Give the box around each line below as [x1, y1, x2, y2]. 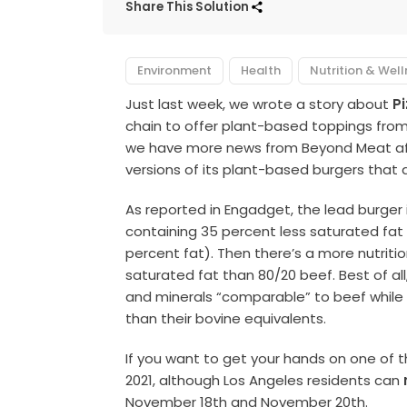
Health [241, 61, 282, 79]
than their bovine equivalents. [125, 308, 327, 328]
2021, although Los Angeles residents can [125, 370, 404, 390]
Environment [137, 61, 213, 79]
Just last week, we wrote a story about [125, 94, 393, 114]
